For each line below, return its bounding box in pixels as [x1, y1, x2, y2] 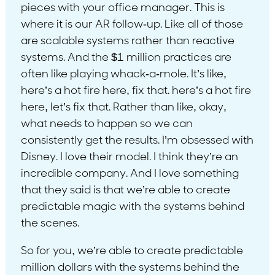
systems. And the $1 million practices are [20, 52, 231, 64]
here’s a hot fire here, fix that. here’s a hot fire [20, 85, 251, 97]
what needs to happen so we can [20, 118, 193, 130]
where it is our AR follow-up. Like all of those [20, 18, 243, 31]
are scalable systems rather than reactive [20, 35, 234, 47]
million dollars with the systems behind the [20, 261, 239, 274]
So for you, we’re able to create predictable [20, 245, 243, 257]
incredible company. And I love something [20, 168, 239, 180]
